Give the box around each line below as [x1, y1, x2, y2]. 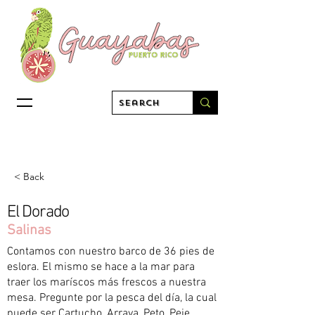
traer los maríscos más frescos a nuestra [7, 276, 206, 290]
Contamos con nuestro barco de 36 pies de [7, 245, 214, 259]
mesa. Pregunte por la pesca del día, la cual [7, 291, 217, 305]
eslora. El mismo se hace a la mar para [7, 260, 195, 274]
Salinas [7, 222, 51, 239]
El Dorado [7, 202, 70, 222]
